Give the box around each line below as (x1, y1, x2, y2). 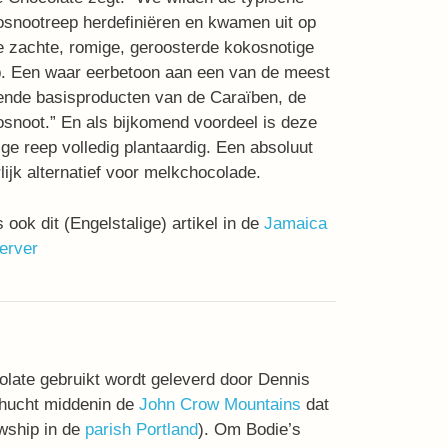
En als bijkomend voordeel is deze (61, 113, 317, 132)
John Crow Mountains (138, 394, 301, 414)
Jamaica (264, 213, 327, 233)
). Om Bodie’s (197, 419, 301, 439)
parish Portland (84, 419, 198, 439)
